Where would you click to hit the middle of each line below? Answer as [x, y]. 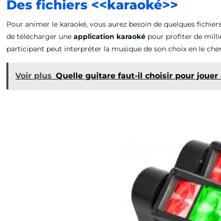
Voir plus [34, 76]
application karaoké [110, 37]
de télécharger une [40, 37]
